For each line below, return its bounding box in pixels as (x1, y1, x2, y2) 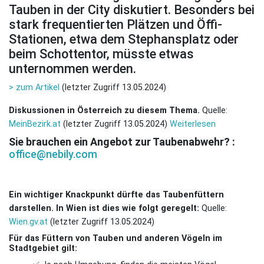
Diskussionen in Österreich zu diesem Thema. (9, 105, 200, 115)
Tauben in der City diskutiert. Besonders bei (9, 2, 255, 17)
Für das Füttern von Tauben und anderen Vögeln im (9, 233, 222, 243)
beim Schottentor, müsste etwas (9, 47, 194, 61)
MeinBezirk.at (9, 119, 61, 129)
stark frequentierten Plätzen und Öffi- (9, 17, 222, 32)
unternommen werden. (9, 61, 136, 76)
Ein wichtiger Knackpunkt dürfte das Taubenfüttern (9, 190, 224, 200)
